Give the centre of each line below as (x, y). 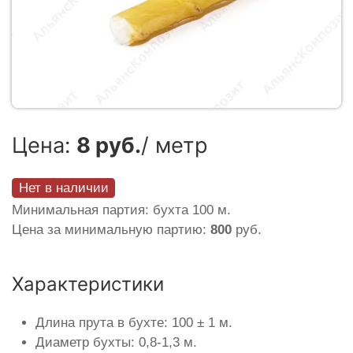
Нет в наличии (63, 188)
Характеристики (88, 284)
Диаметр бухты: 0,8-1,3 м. (116, 343)
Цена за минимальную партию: (111, 230)
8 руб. (109, 146)
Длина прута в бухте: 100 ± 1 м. (134, 323)
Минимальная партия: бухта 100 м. (121, 210)
